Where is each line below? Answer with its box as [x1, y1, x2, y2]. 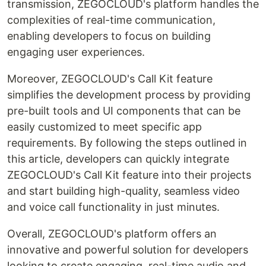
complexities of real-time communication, [7, 14, 216, 27]
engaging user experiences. [7, 46, 145, 59]
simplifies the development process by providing [7, 88, 251, 102]
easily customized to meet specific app [7, 121, 202, 134]
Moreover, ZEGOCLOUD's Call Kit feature [7, 72, 213, 85]
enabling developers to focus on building [7, 30, 211, 43]
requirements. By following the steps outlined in [7, 137, 247, 150]
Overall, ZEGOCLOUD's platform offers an [7, 227, 217, 240]
